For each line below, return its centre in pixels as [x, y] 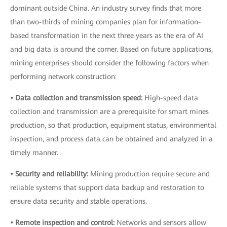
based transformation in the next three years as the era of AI [107, 35]
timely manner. [34, 153]
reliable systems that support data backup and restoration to [107, 187]
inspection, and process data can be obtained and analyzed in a [111, 139]
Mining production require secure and [149, 174]
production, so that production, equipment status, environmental [113, 125]
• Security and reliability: [49, 174]
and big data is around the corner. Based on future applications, [111, 49]
